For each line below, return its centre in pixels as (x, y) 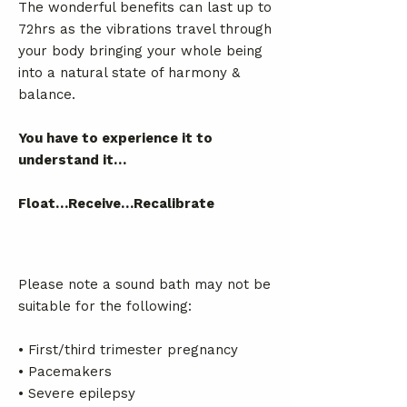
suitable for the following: (105, 306)
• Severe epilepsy (79, 393)
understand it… (72, 160)
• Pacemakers (65, 372)
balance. (47, 94)
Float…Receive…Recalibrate (116, 203)
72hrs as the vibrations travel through (145, 29)
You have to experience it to (115, 138)
